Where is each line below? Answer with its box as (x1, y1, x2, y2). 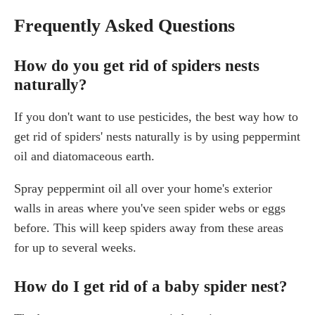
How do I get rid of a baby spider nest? (14, 276, 288, 295)
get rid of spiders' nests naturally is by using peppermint (14, 129, 300, 143)
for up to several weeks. (14, 240, 136, 255)
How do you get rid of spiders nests (14, 56, 259, 75)
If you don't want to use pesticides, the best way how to (14, 109, 298, 124)
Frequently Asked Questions (14, 15, 235, 37)
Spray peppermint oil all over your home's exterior (14, 181, 272, 195)
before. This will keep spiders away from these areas (14, 220, 283, 235)
